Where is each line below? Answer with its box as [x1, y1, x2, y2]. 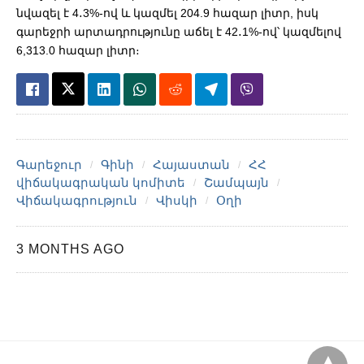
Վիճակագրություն [16, 193, 137, 207]
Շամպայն [204, 175, 269, 189]
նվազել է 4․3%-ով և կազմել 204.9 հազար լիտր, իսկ [16, 6, 318, 19]
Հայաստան [153, 157, 230, 171]
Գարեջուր [16, 157, 82, 171]
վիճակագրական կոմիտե [16, 175, 185, 189]
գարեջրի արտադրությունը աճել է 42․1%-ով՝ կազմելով [16, 24, 341, 38]
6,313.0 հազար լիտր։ [16, 43, 140, 57]
